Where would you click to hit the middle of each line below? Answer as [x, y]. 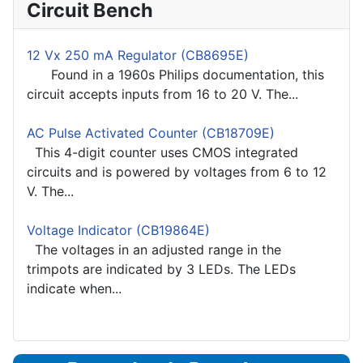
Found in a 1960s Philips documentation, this [175, 75]
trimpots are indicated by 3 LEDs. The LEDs [161, 269]
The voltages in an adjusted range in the [154, 250]
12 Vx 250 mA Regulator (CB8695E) [138, 56]
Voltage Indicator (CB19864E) [118, 231]
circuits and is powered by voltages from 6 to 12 [177, 172]
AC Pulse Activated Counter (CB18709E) [151, 133]
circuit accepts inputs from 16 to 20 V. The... [162, 94]
